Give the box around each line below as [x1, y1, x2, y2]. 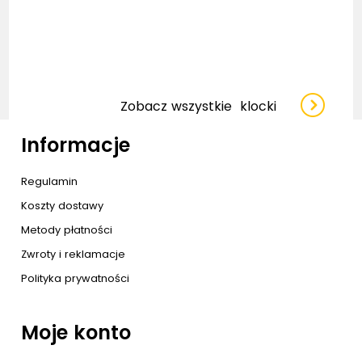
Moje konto [21, 318, 132, 346]
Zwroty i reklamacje [21, 246, 126, 262]
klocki [239, 97, 276, 116]
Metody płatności [21, 221, 113, 238]
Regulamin [21, 173, 78, 189]
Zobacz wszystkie [120, 97, 240, 116]
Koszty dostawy [21, 197, 104, 213]
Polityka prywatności [21, 270, 130, 286]
